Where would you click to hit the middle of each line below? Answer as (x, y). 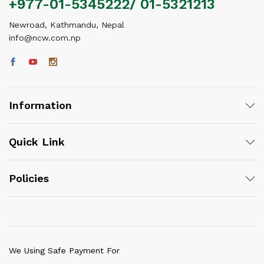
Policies (29, 178)
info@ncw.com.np (45, 38)
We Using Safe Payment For (64, 250)
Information (40, 105)
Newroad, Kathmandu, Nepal (67, 25)
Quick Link (37, 142)
